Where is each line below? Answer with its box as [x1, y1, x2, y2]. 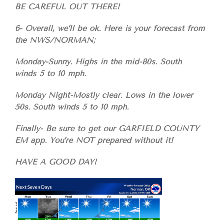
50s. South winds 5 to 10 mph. [15, 102, 129, 112]
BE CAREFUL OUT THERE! [15, 2, 120, 12]
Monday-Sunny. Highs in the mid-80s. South [15, 57, 182, 67]
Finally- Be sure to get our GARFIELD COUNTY [15, 124, 199, 134]
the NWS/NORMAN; [15, 35, 95, 45]
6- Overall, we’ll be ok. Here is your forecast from [15, 24, 205, 33]
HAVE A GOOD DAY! [15, 157, 97, 167]
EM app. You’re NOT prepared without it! [15, 136, 173, 145]
